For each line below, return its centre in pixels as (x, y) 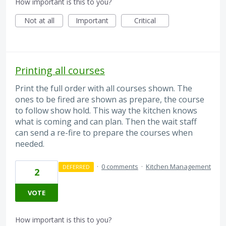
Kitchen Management (178, 166)
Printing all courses (60, 70)
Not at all (39, 20)
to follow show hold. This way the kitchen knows (106, 110)
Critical (145, 20)
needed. (30, 144)
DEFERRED (76, 166)
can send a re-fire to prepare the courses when (104, 132)
